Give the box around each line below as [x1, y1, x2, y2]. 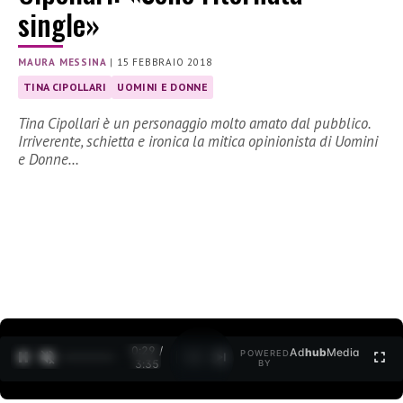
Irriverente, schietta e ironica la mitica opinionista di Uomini [18, 131, 378, 152]
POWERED [240, 348, 291, 359]
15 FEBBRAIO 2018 [116, 56, 212, 69]
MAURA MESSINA [18, 56, 107, 69]
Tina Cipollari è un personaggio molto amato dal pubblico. [18, 113, 371, 134]
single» [18, 3, 100, 46]
